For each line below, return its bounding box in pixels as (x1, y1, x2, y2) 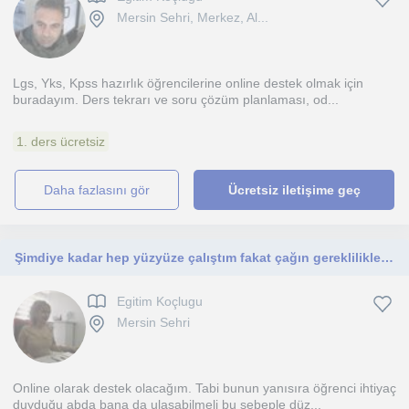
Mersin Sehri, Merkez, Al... (117, 10, 268, 26)
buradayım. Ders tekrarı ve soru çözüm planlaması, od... (13, 92, 339, 107)
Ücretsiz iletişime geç (227, 183, 361, 197)
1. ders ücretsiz (16, 134, 105, 149)
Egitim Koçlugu (117, 294, 203, 309)
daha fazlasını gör (53, 183, 151, 197)
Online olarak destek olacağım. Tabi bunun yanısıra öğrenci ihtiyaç (13, 381, 396, 395)
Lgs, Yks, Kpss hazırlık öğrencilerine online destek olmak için (13, 76, 363, 90)
